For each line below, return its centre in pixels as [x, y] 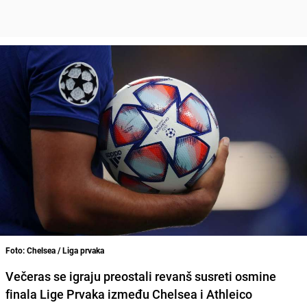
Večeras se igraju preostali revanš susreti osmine [141, 276]
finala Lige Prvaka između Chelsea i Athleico [129, 294]
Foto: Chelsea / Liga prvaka [55, 250]
